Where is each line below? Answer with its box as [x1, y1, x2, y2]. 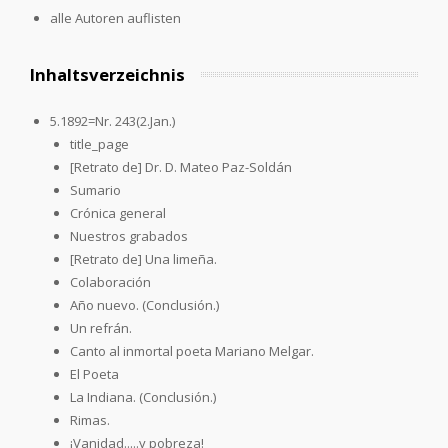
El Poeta [70, 364, 119, 383]
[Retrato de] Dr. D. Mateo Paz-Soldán [70, 157, 292, 176]
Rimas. [70, 410, 110, 429]
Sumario [70, 180, 121, 199]
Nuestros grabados [70, 226, 188, 245]
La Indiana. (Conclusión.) [70, 387, 216, 406]
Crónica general [70, 203, 166, 222]
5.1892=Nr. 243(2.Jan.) [50, 111, 175, 130]
